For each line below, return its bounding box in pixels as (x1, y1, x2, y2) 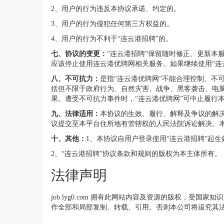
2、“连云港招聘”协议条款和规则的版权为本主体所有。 (51, 149, 221, 157)
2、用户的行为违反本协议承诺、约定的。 (51, 4, 180, 12)
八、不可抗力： (51, 74, 100, 82)
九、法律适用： (51, 109, 100, 117)
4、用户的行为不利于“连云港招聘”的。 (51, 34, 172, 42)
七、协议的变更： (51, 49, 107, 57)
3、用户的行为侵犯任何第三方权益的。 (51, 19, 173, 27)
